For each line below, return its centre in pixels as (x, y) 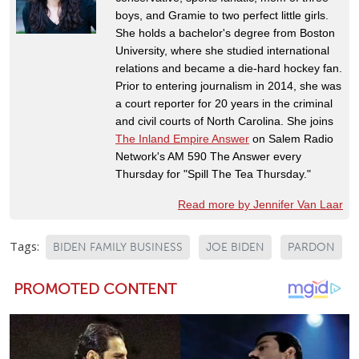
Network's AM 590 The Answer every (208, 157)
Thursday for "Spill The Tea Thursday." (213, 174)
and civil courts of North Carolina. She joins (224, 121)
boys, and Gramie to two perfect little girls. (222, 16)
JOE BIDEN (235, 248)
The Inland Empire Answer (182, 139)
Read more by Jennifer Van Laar (260, 205)
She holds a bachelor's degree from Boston (225, 33)
